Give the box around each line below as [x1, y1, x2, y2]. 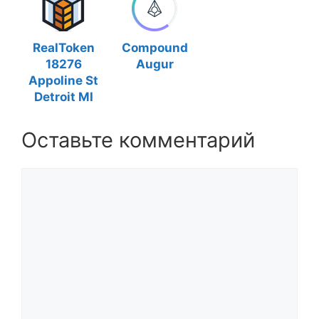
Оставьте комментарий [21, 127, 255, 152]
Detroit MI [33, 90, 93, 104]
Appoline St [28, 73, 98, 88]
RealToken [32, 41, 95, 55]
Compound [121, 41, 188, 55]
